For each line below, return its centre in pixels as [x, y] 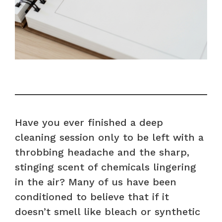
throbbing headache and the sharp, [102, 152]
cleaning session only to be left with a [109, 137]
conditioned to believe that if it [92, 196]
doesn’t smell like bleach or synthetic [108, 211]
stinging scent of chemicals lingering [106, 167]
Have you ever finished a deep [89, 122]
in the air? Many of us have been [96, 182]
